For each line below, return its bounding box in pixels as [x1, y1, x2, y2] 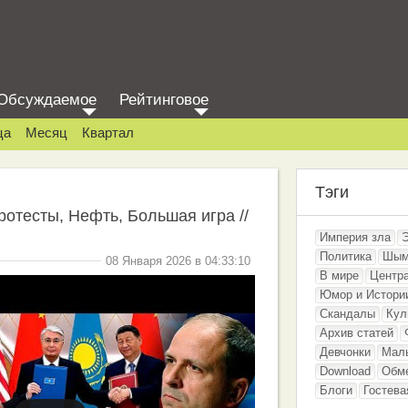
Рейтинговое [119, 91, 209, 108]
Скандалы [320, 307, 375, 321]
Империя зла [320, 230, 391, 244]
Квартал [82, 125, 134, 140]
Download [320, 364, 371, 378]
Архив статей [320, 326, 393, 340]
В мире [320, 269, 359, 282]
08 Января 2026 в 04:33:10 [106, 254, 250, 268]
